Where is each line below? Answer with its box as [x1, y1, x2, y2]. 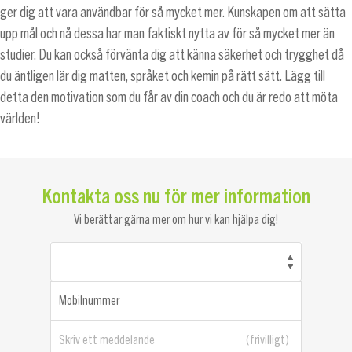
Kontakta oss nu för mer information [42, 182, 310, 208]
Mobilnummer [59, 295, 119, 308]
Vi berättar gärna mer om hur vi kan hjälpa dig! [74, 214, 278, 227]
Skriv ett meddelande [59, 334, 155, 347]
